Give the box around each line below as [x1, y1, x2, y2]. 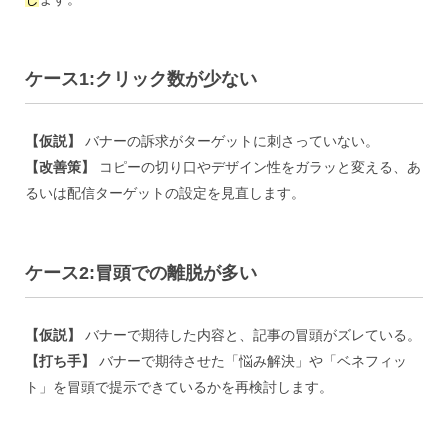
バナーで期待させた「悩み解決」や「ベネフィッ [95, 352, 407, 369]
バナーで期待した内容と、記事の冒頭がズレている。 [81, 326, 421, 343]
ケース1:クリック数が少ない [25, 68, 257, 89]
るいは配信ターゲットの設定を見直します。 [25, 184, 305, 201]
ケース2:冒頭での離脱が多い [25, 262, 257, 283]
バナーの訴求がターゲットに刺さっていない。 [81, 132, 379, 149]
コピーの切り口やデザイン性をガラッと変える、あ [95, 158, 421, 175]
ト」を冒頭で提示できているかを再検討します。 [25, 378, 333, 395]
